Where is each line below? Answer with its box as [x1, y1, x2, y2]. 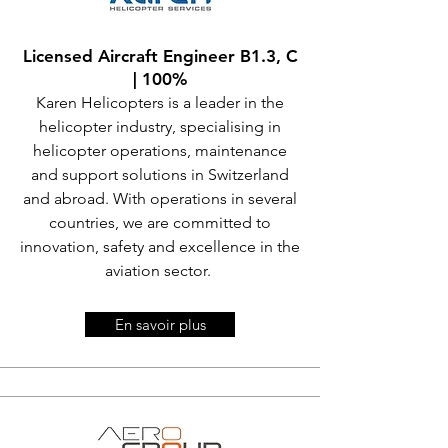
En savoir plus [114, 315, 206, 334]
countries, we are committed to [49, 213, 271, 232]
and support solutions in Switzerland [31, 165, 289, 184]
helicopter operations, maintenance [33, 141, 287, 160]
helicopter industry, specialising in [39, 117, 281, 136]
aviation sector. [105, 261, 215, 280]
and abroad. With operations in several [23, 189, 297, 208]
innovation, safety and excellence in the [20, 237, 300, 256]
